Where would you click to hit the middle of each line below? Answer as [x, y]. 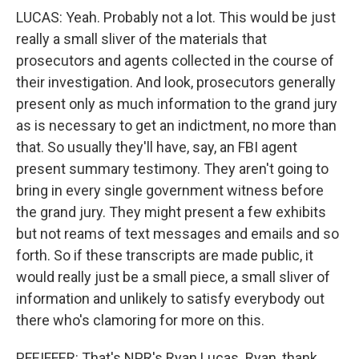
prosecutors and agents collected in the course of [175, 61]
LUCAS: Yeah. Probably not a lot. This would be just [176, 17]
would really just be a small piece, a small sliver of [173, 277]
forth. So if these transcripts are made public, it [165, 255]
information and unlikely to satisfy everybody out [170, 298]
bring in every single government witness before [170, 190]
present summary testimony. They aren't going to [172, 169]
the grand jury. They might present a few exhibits [171, 212]
